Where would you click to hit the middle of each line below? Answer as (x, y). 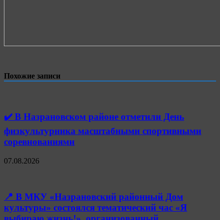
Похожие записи (32, 76)
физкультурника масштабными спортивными (103, 131)
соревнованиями (39, 142)
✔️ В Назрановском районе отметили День (94, 117)
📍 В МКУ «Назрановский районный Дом (94, 196)
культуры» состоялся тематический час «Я (96, 207)
